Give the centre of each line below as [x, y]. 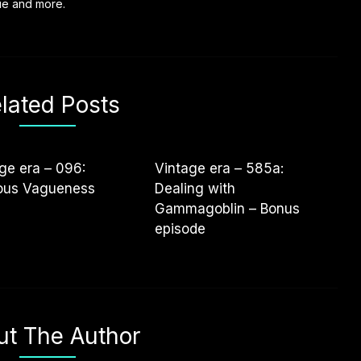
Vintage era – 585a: [220, 168]
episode [180, 229]
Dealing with [195, 189]
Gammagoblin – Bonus [228, 209]
